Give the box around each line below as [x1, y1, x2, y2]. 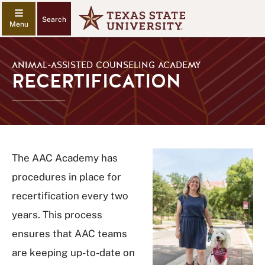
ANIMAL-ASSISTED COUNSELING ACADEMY [12, 59, 201, 71]
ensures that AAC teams [12, 228, 127, 240]
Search [42, 15, 66, 24]
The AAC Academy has [12, 152, 118, 164]
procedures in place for [12, 171, 121, 183]
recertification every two [12, 190, 128, 202]
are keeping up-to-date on [12, 247, 135, 258]
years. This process [12, 209, 102, 221]
